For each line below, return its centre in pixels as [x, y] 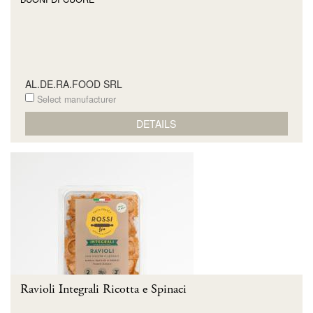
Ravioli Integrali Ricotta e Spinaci [103, 289]
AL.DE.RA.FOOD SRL [73, 84]
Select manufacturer [75, 99]
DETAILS [156, 123]
